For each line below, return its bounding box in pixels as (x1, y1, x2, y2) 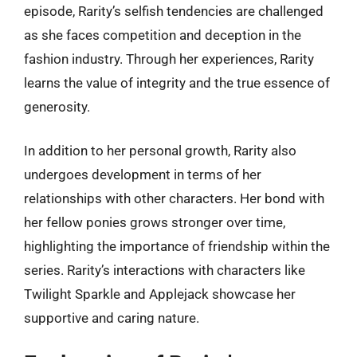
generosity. (24, 98, 90, 115)
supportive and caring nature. (24, 310, 199, 326)
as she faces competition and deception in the (24, 26, 301, 43)
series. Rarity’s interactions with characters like (24, 262, 305, 278)
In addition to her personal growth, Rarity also (24, 143, 296, 159)
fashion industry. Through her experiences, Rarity (24, 50, 314, 67)
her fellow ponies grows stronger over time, (24, 214, 285, 230)
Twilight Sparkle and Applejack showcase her (24, 286, 296, 302)
